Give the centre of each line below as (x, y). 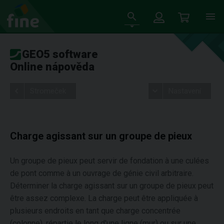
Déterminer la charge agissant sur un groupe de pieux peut (112, 186)
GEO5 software (60, 54)
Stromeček (48, 91)
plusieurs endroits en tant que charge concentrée (95, 211)
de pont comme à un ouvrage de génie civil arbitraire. (102, 173)
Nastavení (184, 91)
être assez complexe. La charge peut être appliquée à (104, 198)
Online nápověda (52, 67)
